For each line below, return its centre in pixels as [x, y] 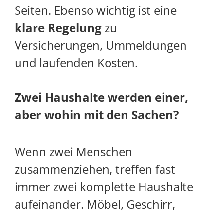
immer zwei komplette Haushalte [104, 187]
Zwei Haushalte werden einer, [101, 97]
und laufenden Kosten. [76, 63]
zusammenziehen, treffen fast [95, 169]
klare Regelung [58, 28]
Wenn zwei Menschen [73, 152]
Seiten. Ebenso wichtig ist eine [96, 10]
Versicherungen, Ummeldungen [101, 45]
